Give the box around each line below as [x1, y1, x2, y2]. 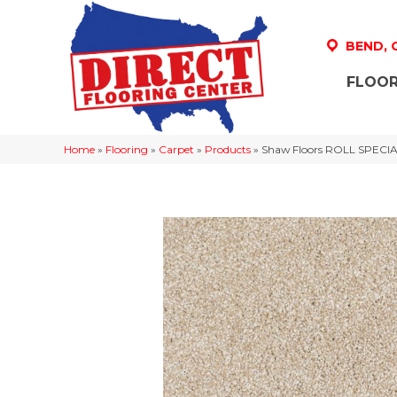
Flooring [105, 142, 148, 156]
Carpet [159, 142, 194, 156]
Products [205, 142, 251, 156]
